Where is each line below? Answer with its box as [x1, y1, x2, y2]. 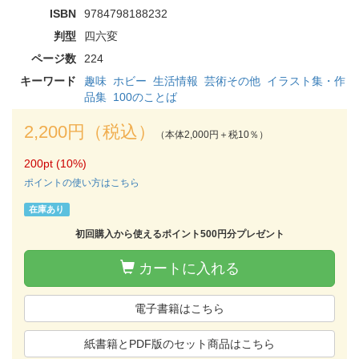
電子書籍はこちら [135, 301, 224, 315]
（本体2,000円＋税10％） [155, 128, 268, 140]
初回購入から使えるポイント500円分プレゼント [75, 228, 284, 240]
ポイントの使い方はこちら [24, 176, 139, 188]
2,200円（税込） [24, 121, 155, 142]
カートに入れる [134, 260, 240, 276]
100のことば [113, 90, 177, 103]
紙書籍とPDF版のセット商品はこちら [84, 337, 275, 350]
